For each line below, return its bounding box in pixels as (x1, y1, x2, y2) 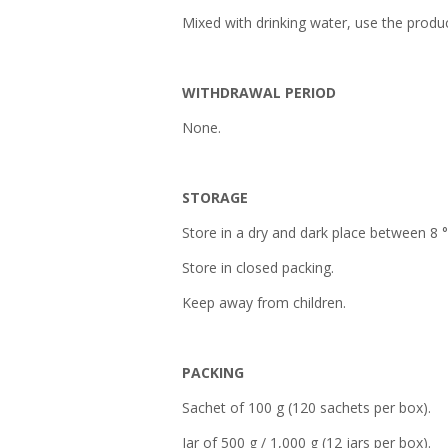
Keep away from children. (182, 293, 346, 312)
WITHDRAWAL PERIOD (182, 83, 336, 102)
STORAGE (182, 188, 248, 207)
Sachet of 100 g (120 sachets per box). (182, 398, 431, 417)
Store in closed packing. (182, 258, 334, 277)
